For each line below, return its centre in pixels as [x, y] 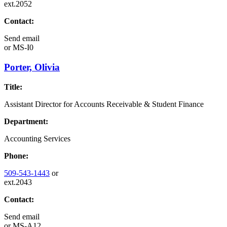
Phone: [16, 156]
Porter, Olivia [32, 67]
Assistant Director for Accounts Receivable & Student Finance [104, 104]
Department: [26, 121]
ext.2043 [18, 182]
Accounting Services [37, 138]
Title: [13, 87]
